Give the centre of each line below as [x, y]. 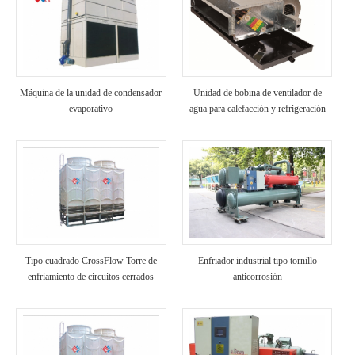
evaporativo [91, 108]
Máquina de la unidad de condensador [91, 92]
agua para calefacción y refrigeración [257, 108]
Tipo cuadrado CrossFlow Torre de [91, 261]
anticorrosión [257, 277]
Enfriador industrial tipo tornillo [257, 261]
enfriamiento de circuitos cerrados [91, 277]
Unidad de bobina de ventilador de [257, 92]
